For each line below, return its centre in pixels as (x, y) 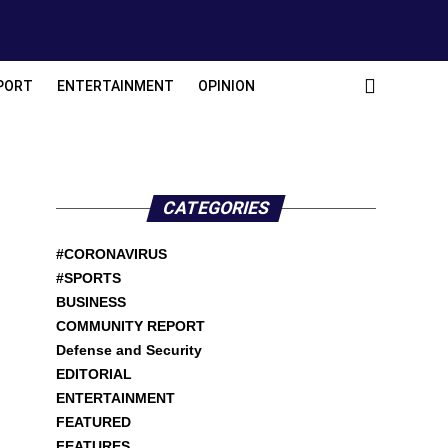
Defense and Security (129, 350)
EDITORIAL (94, 374)
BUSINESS (91, 302)
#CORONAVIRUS (111, 254)
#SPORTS (88, 278)
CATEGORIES (216, 208)
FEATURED (93, 422)
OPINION (226, 86)
